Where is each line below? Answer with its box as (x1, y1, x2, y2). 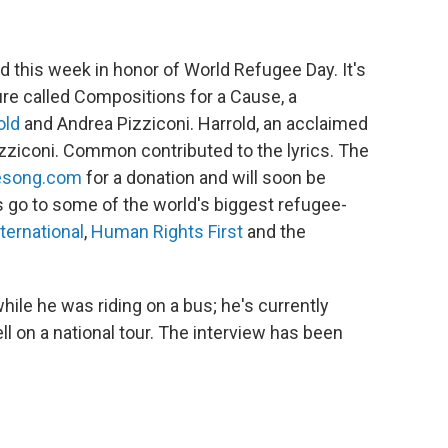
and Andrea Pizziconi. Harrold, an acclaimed (20, 112, 368, 134)
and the (243, 220, 306, 242)
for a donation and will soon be (82, 166, 326, 188)
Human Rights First (91, 220, 243, 242)
